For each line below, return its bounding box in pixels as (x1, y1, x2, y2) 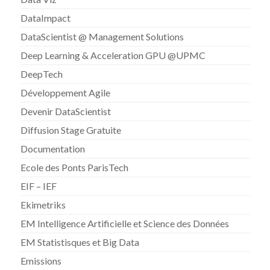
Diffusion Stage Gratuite (20, 124, 122, 136)
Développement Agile (20, 86, 111, 98)
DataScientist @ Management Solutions (20, 30, 184, 42)
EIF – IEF (20, 180, 57, 192)
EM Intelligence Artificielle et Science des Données (20, 217, 230, 229)
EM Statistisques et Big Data (20, 236, 140, 248)
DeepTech (20, 67, 63, 80)
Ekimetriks (20, 198, 66, 210)
